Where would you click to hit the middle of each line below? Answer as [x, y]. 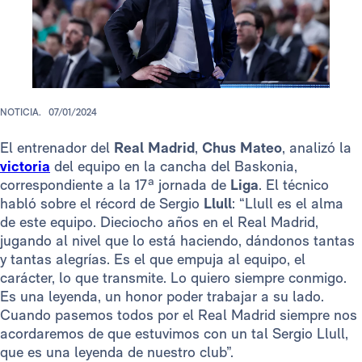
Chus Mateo [242, 148]
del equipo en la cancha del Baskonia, [176, 166]
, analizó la [317, 148]
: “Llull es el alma [288, 204]
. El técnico [294, 185]
